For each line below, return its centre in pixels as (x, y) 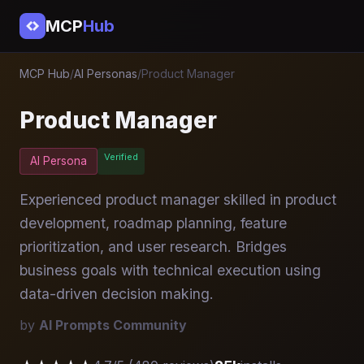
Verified (121, 157)
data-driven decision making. (117, 293)
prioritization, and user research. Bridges (153, 246)
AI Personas (106, 74)
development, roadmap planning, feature (153, 223)
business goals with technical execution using (170, 270)
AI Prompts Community (113, 325)
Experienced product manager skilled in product (178, 199)
